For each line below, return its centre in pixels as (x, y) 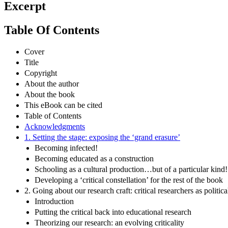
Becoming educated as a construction (94, 158)
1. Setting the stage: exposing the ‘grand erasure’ (102, 137)
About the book (50, 94)
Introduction (54, 201)
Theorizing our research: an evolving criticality (109, 222)
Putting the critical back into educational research (113, 212)
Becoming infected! (66, 148)
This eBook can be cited (63, 105)
